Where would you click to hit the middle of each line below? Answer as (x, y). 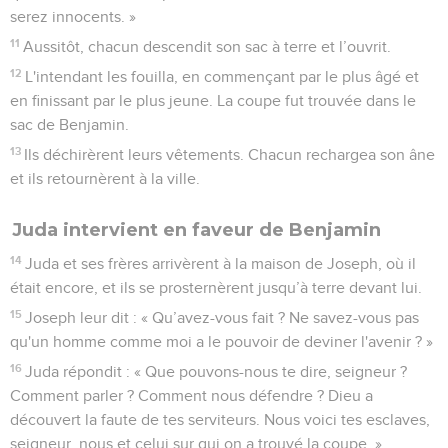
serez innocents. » (73, 16)
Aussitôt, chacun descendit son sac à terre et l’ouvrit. (207, 46)
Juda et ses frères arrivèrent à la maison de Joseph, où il (221, 263)
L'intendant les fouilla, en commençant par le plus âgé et (222, 76)
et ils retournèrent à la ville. (105, 178)
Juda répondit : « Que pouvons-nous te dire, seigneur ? (216, 371)
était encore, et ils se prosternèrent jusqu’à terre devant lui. (216, 287)
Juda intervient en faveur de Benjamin (196, 229)
